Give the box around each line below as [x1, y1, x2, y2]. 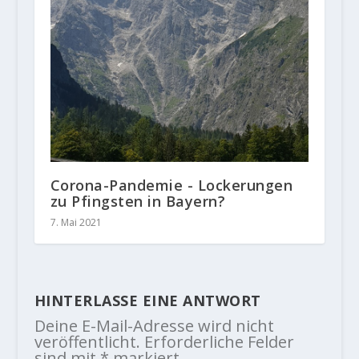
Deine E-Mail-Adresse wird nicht [34, 314, 274, 337]
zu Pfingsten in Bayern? [50, 191, 226, 211]
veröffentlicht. [34, 330, 140, 353]
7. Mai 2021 [50, 215, 102, 229]
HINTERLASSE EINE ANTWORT [34, 290, 261, 310]
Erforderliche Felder [143, 330, 294, 353]
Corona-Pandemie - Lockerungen [50, 175, 293, 195]
